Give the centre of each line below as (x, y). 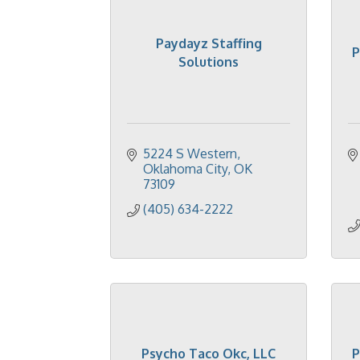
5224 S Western (190, 153)
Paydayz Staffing (209, 43)
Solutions (209, 61)
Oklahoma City (185, 169)
